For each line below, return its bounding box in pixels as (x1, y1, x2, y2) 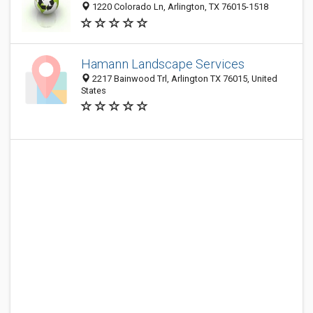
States (81, 85, 106, 96)
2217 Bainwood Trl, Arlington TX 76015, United (90, 73, 277, 84)
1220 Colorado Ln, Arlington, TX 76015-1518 (90, 1, 268, 13)
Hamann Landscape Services (81, 57, 245, 71)
